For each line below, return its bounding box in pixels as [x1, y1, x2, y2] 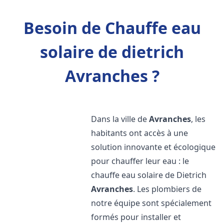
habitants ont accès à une [91, 127, 188, 138]
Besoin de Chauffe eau [23, 17, 201, 38]
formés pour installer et [91, 211, 181, 222]
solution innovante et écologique [91, 141, 216, 152]
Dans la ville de [91, 113, 149, 124]
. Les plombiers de [133, 183, 202, 194]
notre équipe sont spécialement [91, 197, 212, 208]
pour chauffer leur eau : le [91, 155, 189, 166]
